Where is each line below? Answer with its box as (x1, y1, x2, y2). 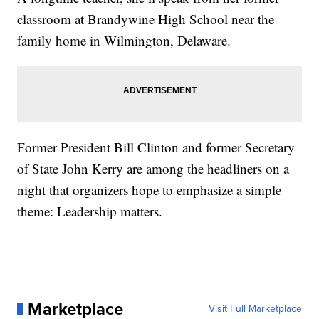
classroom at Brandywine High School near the (17, 10, 275, 28)
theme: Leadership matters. (17, 202, 163, 221)
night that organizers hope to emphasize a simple (17, 181, 282, 199)
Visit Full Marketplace (208, 301, 302, 317)
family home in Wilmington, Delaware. (17, 31, 231, 50)
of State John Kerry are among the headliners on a (17, 159, 290, 178)
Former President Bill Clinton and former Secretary (17, 138, 296, 157)
